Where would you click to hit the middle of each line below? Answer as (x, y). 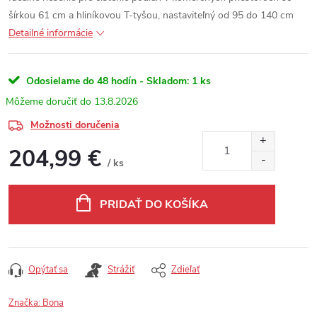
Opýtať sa (48, 270)
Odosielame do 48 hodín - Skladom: (106, 81)
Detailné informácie (51, 33)
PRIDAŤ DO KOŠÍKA (154, 204)
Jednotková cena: (45, 179)
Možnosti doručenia (75, 125)
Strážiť (121, 270)
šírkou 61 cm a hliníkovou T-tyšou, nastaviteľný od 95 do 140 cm (151, 15)
